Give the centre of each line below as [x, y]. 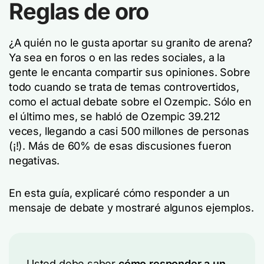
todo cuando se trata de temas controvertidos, [124, 87]
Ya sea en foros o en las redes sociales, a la [117, 57]
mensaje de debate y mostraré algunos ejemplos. [131, 208]
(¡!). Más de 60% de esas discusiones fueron [121, 146]
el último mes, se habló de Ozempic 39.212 [115, 116]
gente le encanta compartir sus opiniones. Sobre [130, 72]
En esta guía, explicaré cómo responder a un [120, 193]
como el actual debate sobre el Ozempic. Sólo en [130, 102]
